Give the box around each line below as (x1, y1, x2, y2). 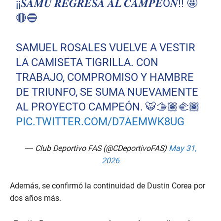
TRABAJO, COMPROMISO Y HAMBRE (16, 71, 194, 84)
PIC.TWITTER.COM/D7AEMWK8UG (16, 115, 185, 128)
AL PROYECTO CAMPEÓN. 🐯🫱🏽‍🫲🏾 (16, 101, 200, 113)
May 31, (168, 144, 196, 153)
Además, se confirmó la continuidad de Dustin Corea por (10, 181, 205, 191)
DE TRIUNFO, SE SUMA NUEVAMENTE (16, 86, 199, 99)
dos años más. (10, 193, 61, 203)
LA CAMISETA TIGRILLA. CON (16, 56, 159, 69)
